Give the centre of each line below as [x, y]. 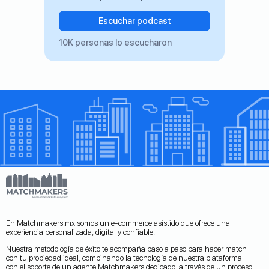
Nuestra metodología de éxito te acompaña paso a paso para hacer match [126, 249]
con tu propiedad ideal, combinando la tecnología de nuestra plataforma [124, 258]
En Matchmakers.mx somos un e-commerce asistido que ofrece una [118, 223]
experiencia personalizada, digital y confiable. [80, 232]
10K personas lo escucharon [115, 43]
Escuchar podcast [134, 21]
